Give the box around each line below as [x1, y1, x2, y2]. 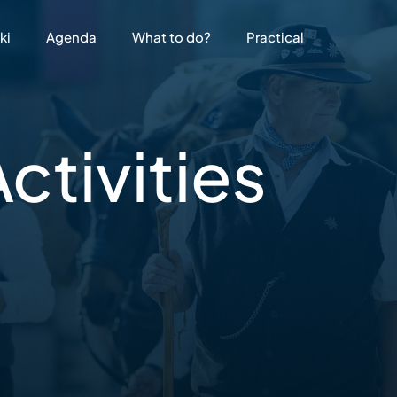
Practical [245, 28, 304, 45]
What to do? [131, 28, 211, 45]
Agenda [45, 28, 97, 45]
